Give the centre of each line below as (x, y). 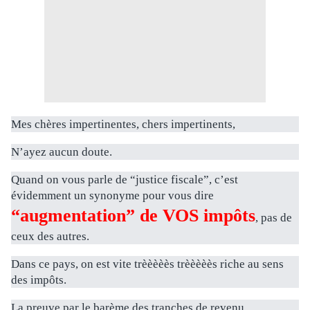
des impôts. (39, 280)
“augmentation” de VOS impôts (133, 216)
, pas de (274, 218)
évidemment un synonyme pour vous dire (112, 196)
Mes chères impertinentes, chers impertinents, (123, 125)
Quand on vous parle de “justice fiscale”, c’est (125, 180)
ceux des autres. (50, 237)
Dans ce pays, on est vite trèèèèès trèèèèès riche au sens (147, 264)
